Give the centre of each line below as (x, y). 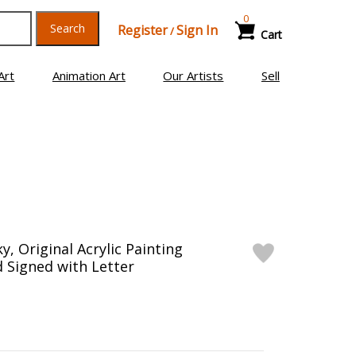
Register (142, 30)
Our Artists (193, 75)
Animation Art (89, 75)
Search (67, 28)
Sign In (197, 30)
